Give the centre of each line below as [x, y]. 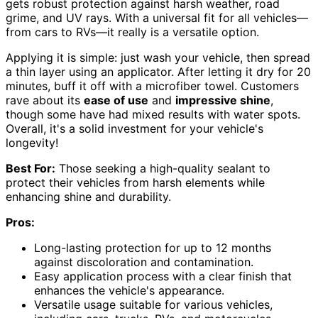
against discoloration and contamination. [144, 262]
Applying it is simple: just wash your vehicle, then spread [158, 57]
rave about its [45, 100]
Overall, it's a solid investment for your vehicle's [135, 128]
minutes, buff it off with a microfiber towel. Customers [152, 86]
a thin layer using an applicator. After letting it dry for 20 [158, 71]
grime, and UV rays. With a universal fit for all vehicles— [157, 17]
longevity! [32, 142]
